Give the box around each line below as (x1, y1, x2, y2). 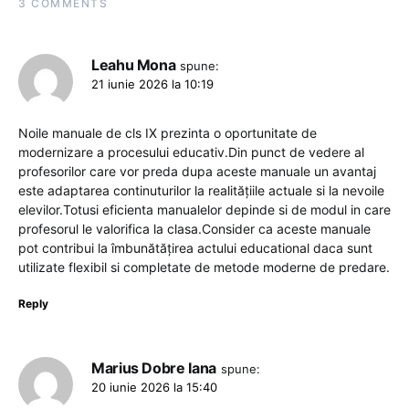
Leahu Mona (91, 56, 176, 75)
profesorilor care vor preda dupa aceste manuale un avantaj (18, 163, 376, 180)
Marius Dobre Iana (91, 359, 216, 378)
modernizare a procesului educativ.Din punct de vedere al (18, 144, 364, 161)
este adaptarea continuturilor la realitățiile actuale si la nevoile (18, 183, 384, 199)
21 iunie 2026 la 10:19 (91, 77, 214, 92)
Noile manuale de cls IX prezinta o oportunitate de (18, 125, 317, 142)
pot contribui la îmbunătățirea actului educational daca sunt (18, 240, 372, 257)
